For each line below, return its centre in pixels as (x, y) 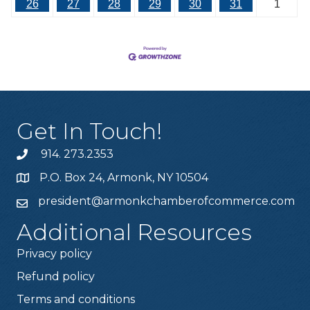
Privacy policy (54, 254)
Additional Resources (134, 232)
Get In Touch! (90, 131)
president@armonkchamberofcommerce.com (166, 201)
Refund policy (56, 277)
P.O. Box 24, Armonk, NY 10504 (124, 178)
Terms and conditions (76, 300)
